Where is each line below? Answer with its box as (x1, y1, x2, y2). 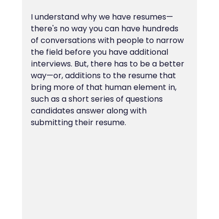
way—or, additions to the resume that (30, 69, 178, 81)
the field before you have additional (30, 46, 170, 58)
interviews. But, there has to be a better (30, 58, 186, 69)
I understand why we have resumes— (30, 11, 173, 22)
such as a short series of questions (30, 93, 165, 105)
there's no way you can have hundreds (30, 22, 180, 34)
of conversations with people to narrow (30, 34, 186, 46)
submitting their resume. (30, 116, 126, 128)
